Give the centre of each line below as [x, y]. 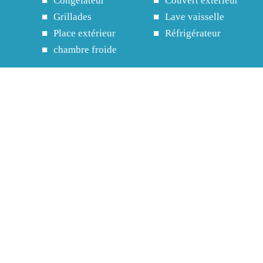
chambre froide [85, 50]
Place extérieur [84, 33]
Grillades [72, 17]
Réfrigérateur [193, 33]
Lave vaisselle [194, 17]
